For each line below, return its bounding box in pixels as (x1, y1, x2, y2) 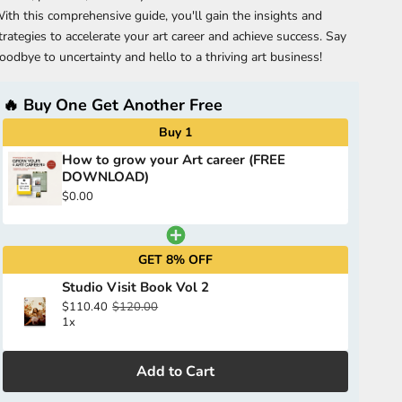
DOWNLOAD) (62, 168, 150, 187)
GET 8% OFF (138, 251, 214, 269)
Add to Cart (136, 362, 215, 382)
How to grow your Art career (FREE (62, 151, 286, 170)
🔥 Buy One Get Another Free (3, 94, 223, 117)
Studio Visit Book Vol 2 (62, 278, 210, 297)
